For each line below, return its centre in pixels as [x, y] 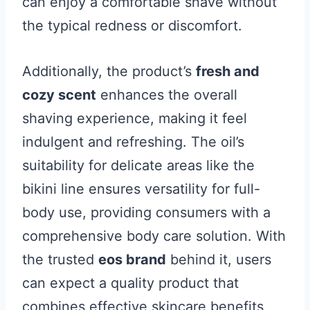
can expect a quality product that [130, 283]
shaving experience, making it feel [135, 118]
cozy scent [59, 95]
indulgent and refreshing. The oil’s [133, 142]
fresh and [228, 71]
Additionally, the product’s [109, 71]
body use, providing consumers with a [146, 212]
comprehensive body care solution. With [154, 236]
